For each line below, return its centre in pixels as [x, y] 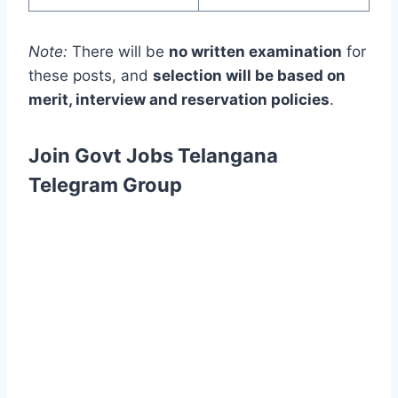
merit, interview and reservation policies [179, 99]
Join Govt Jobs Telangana [153, 155]
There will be [118, 51]
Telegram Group [105, 184]
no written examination [255, 51]
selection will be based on [249, 75]
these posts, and [91, 75]
